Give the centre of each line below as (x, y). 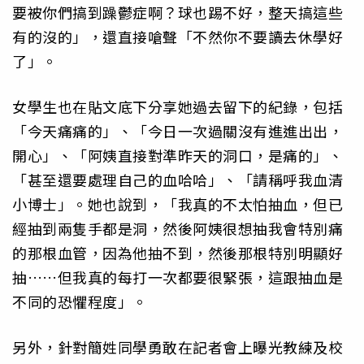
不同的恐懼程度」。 (80, 301)
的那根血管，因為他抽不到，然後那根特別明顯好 (178, 252)
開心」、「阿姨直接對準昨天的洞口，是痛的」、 (178, 155)
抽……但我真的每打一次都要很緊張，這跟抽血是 (178, 277)
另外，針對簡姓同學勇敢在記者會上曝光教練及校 (178, 347)
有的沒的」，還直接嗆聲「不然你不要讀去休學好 (178, 36)
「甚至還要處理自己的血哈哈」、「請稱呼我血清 (178, 179)
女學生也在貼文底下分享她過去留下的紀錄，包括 (178, 106)
